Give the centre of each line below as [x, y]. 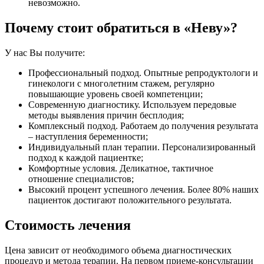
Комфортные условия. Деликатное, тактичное [121, 168]
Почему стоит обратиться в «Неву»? [121, 27]
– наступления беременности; [88, 136]
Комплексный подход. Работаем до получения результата [143, 126]
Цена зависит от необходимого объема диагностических [118, 250]
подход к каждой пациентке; [86, 157]
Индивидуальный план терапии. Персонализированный [142, 147]
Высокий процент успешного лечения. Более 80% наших [143, 189]
